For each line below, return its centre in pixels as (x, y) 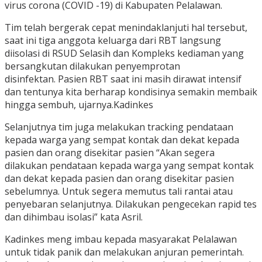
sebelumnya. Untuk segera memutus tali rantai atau (119, 192)
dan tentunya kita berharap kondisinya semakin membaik (131, 92)
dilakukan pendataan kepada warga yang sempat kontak (129, 166)
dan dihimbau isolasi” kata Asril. (74, 217)
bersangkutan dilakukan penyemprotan (92, 66)
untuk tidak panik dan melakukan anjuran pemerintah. (124, 252)
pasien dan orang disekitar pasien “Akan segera (110, 153)
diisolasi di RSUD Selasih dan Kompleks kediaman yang (124, 54)
